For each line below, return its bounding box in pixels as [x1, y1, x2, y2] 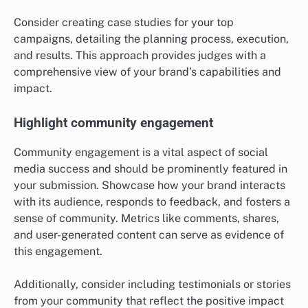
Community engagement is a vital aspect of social [14, 145, 268, 159]
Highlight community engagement [14, 115, 213, 131]
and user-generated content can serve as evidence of [14, 228, 284, 241]
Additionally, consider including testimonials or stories [14, 277, 291, 291]
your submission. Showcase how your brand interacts [14, 178, 285, 192]
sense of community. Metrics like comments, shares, [14, 211, 279, 225]
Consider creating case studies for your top [14, 16, 234, 30]
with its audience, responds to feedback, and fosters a [14, 195, 290, 208]
